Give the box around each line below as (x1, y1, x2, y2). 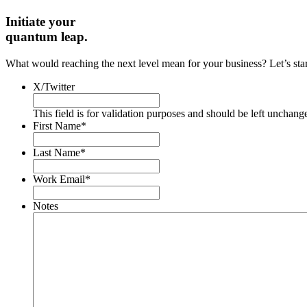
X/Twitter (33, 80, 75, 93)
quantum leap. (5, 29, 88, 44)
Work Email (33, 173, 85, 185)
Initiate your (5, 14, 75, 29)
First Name (33, 119, 81, 132)
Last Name (33, 146, 80, 158)
